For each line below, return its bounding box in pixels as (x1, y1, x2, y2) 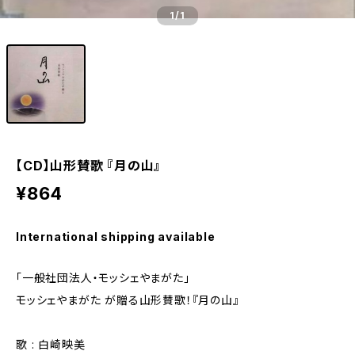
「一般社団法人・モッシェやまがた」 (16, 271, 190, 284)
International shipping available (16, 230, 216, 243)
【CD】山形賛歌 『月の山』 (16, 158, 162, 174)
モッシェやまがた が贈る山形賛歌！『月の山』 (16, 293, 239, 307)
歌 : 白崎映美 (16, 338, 86, 351)
